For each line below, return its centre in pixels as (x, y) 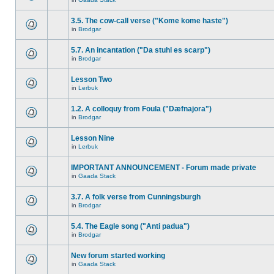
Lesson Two (91, 80)
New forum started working (118, 256)
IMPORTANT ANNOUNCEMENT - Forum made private (164, 168)
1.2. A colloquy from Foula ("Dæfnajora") (141, 109)
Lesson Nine (93, 138)
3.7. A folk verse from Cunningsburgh (136, 197)
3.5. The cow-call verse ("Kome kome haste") (150, 21)
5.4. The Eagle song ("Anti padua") (130, 226)
